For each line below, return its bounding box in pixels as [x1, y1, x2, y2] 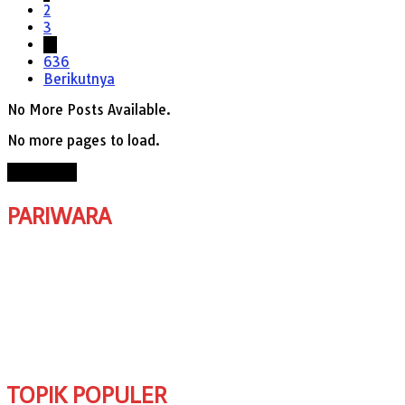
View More [14, 165, 70, 179]
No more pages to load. [7, 131, 160, 149]
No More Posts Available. [7, 100, 171, 118]
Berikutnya [43, 70, 115, 88]
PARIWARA [7, 202, 111, 230]
